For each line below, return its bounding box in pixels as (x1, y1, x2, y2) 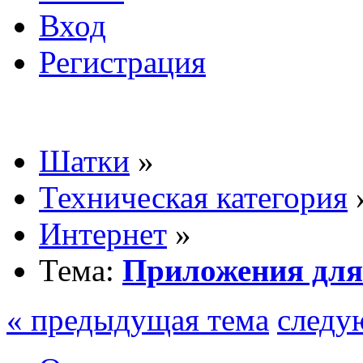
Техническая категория (39, 179, 348, 215)
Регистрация (39, 44, 206, 79)
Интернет (39, 216, 167, 251)
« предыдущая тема (6, 301, 269, 337)
